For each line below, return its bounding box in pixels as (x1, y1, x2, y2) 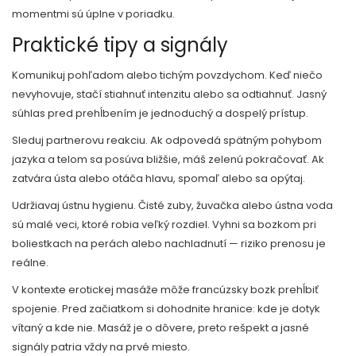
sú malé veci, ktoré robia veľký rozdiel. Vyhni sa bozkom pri (12, 217, 316, 232)
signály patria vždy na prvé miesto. (12, 339, 190, 354)
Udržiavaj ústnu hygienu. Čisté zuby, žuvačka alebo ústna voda (12, 198, 333, 213)
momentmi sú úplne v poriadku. (12, 6, 175, 21)
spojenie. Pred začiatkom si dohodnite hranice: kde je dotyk (12, 301, 320, 316)
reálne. (12, 255, 48, 270)
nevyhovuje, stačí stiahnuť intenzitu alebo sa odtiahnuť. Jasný (12, 87, 327, 102)
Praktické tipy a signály (12, 32, 228, 58)
